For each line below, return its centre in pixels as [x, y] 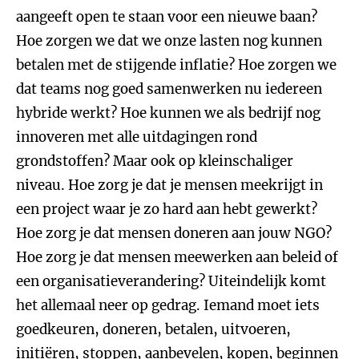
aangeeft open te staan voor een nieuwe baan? [167, 17]
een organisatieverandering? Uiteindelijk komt [171, 281]
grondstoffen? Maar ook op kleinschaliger [155, 161]
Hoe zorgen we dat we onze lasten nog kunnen [169, 41]
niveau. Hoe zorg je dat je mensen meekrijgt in [169, 185]
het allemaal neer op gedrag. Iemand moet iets [168, 305]
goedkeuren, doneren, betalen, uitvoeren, [153, 329]
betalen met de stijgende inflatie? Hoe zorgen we [176, 65]
